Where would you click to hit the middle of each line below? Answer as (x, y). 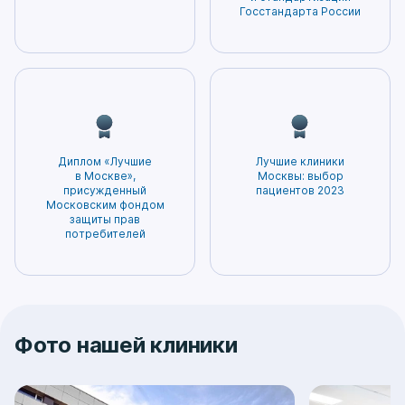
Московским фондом (105, 204)
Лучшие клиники (300, 161)
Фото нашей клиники (126, 344)
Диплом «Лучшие (105, 161)
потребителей (105, 233)
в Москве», (105, 175)
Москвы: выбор (300, 175)
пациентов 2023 (300, 190)
